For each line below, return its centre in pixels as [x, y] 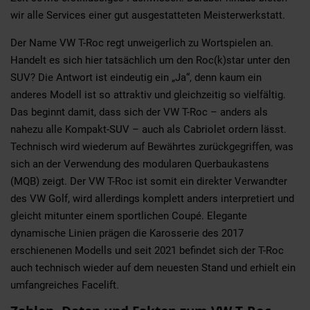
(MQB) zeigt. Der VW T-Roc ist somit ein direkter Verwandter [149, 181]
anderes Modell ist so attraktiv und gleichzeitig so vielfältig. [148, 94]
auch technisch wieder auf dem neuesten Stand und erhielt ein [153, 267]
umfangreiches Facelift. [65, 285]
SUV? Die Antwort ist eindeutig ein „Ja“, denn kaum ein [136, 77]
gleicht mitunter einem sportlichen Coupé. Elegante [129, 216]
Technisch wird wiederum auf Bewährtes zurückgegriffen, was [152, 146]
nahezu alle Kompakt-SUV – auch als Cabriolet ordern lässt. [148, 129]
